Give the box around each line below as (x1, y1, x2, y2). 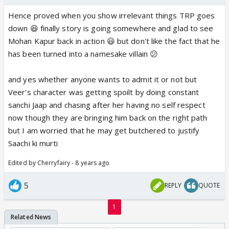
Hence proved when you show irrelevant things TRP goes (8, 10, 215, 20)
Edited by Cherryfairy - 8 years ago (8, 158, 110, 167)
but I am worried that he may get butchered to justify (8, 125, 200, 135)
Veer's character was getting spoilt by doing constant (8, 86, 199, 97)
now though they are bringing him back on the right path (8, 112, 208, 123)
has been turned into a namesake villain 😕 (8, 48, 158, 59)
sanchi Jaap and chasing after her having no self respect (8, 99, 205, 110)
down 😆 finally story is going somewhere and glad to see (8, 22, 214, 33)
